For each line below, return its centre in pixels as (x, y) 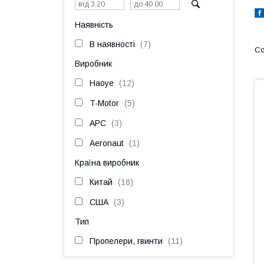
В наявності (112, 44)
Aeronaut (107, 143)
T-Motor (104, 103)
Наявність (94, 25)
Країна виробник (107, 163)
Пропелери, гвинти (126, 241)
